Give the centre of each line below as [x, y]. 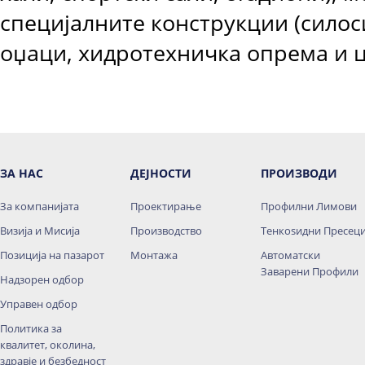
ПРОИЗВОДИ [299, 173]
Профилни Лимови [309, 206]
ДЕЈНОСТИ [161, 173]
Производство [166, 231]
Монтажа [154, 255]
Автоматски [290, 255]
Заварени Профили [310, 271]
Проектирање [166, 206]
